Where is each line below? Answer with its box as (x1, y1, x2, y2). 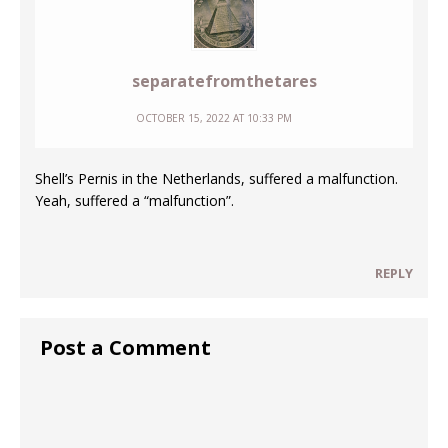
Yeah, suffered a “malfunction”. (35, 191, 234, 211)
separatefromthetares (131, 70, 317, 93)
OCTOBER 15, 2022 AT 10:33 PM (136, 111, 292, 126)
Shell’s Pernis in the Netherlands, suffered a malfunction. (35, 169, 398, 189)
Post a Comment (40, 334, 211, 362)
